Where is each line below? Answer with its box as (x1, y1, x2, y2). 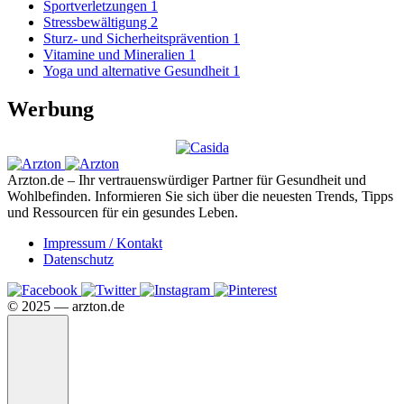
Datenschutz (43, 251, 114, 267)
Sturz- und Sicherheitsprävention (43, 31, 233, 47)
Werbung (7, 97, 94, 122)
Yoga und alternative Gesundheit (43, 63, 233, 79)
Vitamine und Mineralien (43, 47, 188, 63)
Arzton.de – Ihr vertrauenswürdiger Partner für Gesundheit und (7, 171, 366, 188)
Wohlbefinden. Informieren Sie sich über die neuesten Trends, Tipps (7, 188, 393, 204)
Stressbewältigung (43, 14, 151, 31)
